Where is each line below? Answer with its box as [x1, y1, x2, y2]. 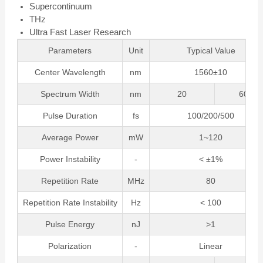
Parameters [48, 46, 92, 56]
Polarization [48, 241, 92, 251]
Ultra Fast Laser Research [29, 27, 131, 38]
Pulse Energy [45, 220, 95, 230]
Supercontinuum [29, 1, 92, 12]
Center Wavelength [34, 68, 106, 77]
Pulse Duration [42, 111, 97, 121]
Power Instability [39, 154, 100, 164]
